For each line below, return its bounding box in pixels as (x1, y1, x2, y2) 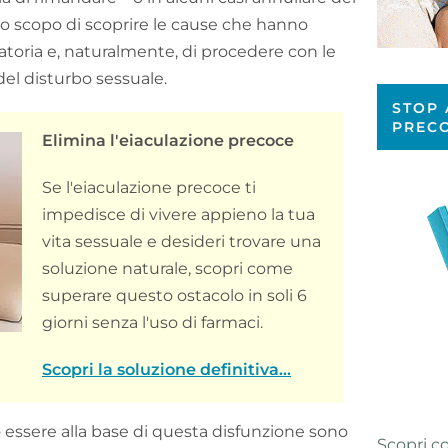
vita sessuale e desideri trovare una (42, 232, 321, 251)
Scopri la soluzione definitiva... (42, 360, 291, 379)
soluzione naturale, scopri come (42, 259, 293, 278)
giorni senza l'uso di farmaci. (42, 313, 263, 332)
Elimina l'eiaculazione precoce (42, 131, 294, 150)
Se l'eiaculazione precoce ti (42, 178, 256, 197)
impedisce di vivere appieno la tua (42, 205, 315, 224)
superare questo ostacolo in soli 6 (42, 286, 307, 305)
